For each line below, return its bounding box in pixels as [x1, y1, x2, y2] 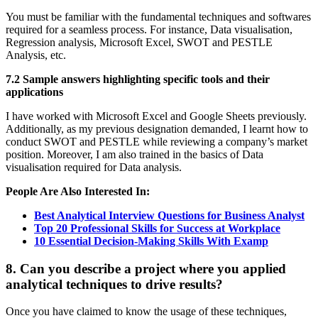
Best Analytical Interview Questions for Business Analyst [34, 209, 305, 221]
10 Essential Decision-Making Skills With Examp [34, 234, 268, 247]
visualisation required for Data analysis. [6, 160, 185, 173]
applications [6, 85, 63, 98]
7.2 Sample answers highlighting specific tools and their [6, 72, 270, 85]
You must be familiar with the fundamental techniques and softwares [6, 10, 311, 23]
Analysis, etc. [6, 48, 66, 61]
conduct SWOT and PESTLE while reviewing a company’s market [6, 135, 307, 148]
